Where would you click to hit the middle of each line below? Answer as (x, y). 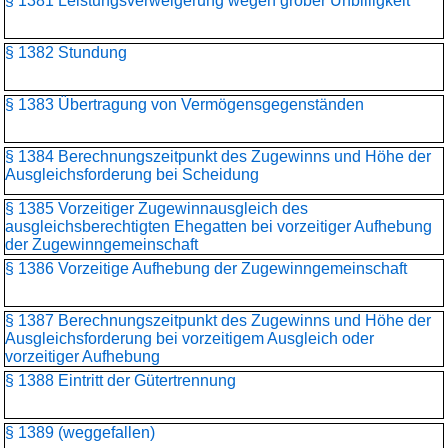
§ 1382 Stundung (66, 52)
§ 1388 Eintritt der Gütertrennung (120, 380)
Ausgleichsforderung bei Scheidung (132, 174)
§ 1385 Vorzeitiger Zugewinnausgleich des (156, 208)
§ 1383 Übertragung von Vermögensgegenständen (184, 104)
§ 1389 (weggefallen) (80, 432)
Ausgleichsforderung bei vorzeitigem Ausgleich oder (189, 338)
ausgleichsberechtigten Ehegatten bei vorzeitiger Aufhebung (218, 226)
